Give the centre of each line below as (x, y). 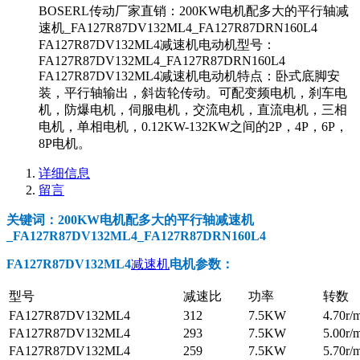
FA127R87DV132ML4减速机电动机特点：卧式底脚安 (189, 76)
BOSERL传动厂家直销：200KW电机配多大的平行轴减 (194, 10)
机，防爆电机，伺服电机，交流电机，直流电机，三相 (193, 109)
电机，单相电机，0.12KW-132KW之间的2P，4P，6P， (193, 126)
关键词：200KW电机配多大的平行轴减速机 (130, 219)
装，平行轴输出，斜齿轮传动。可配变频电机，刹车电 (193, 92)
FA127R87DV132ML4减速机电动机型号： (157, 44)
